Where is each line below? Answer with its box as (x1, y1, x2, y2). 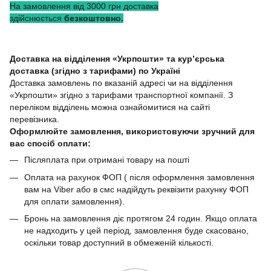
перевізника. (10, 114, 59, 125)
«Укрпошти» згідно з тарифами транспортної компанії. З (10, 90, 233, 100)
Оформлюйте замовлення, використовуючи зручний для (10, 126, 255, 137)
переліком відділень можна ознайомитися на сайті (10, 102, 210, 113)
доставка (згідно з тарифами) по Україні (10, 66, 180, 76)
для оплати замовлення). (24, 196, 127, 206)
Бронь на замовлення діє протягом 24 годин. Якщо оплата (24, 214, 257, 224)
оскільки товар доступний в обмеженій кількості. (24, 238, 214, 248)
